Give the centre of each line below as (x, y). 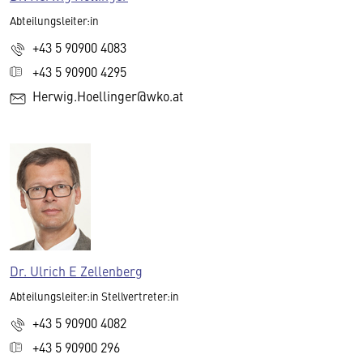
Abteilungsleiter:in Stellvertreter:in (94, 296)
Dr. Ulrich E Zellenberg (76, 270)
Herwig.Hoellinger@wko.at (108, 96)
